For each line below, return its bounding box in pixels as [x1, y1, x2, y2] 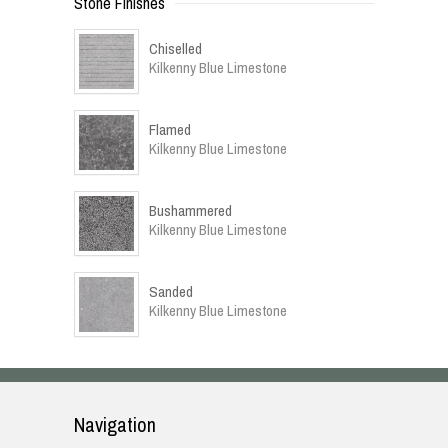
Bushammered [149, 199, 232, 221]
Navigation [74, 410, 156, 438]
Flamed [149, 118, 191, 140]
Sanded [149, 280, 193, 302]
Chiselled [149, 37, 202, 59]
